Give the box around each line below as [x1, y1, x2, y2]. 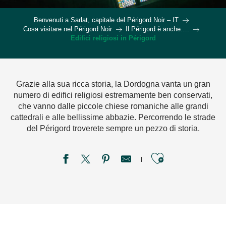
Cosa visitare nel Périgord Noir [23, 25, 112, 33]
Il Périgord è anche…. [126, 25, 189, 33]
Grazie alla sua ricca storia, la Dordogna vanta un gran [16, 80, 210, 88]
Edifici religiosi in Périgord [70, 34, 156, 42]
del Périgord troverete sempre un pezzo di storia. [26, 124, 200, 133]
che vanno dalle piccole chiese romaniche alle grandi [18, 102, 208, 110]
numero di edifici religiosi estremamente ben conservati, [14, 91, 212, 99]
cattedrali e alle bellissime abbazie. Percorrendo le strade [11, 113, 215, 122]
